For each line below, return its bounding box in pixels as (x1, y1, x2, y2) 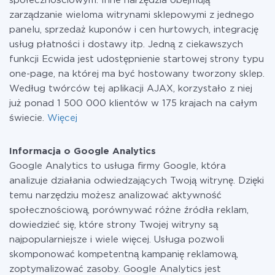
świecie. (9, 114, 47, 122)
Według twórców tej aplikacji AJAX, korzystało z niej (9, 85, 252, 93)
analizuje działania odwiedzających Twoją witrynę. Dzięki (9, 177, 264, 185)
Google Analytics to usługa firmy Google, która (9, 162, 226, 170)
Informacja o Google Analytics (9, 147, 156, 155)
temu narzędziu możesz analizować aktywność (9, 192, 222, 199)
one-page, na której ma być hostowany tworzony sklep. (9, 70, 265, 78)
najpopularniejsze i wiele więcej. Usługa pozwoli (9, 236, 224, 244)
